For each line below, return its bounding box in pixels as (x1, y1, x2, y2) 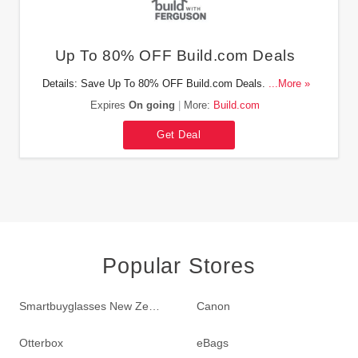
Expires (89, 99, 129, 111)
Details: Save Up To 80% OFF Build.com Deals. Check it (42, 78, 308, 89)
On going (128, 99, 175, 111)
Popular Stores (102, 253, 256, 278)
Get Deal (157, 129, 201, 141)
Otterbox (18, 336, 63, 349)
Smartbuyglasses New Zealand (148, 299, 160, 312)
